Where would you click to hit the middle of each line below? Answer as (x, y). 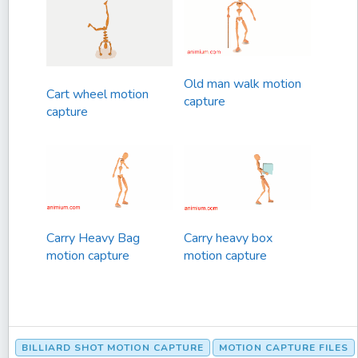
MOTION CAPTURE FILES (284, 348)
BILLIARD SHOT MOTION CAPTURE (113, 348)
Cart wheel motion (97, 95)
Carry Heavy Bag (93, 239)
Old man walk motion (243, 84)
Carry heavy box (229, 239)
